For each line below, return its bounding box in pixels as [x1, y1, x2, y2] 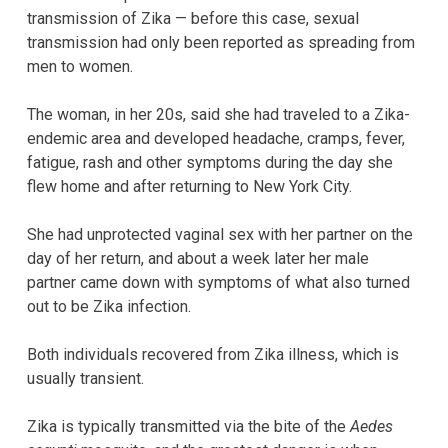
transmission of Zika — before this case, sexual [27, 8, 359, 28]
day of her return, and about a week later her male [27, 248, 369, 268]
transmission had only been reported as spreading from [27, 32, 415, 52]
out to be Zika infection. [27, 296, 191, 316]
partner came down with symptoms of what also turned [27, 272, 410, 292]
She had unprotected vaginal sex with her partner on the [27, 224, 413, 244]
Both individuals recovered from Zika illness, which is [27, 344, 399, 364]
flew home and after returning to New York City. [27, 176, 352, 196]
